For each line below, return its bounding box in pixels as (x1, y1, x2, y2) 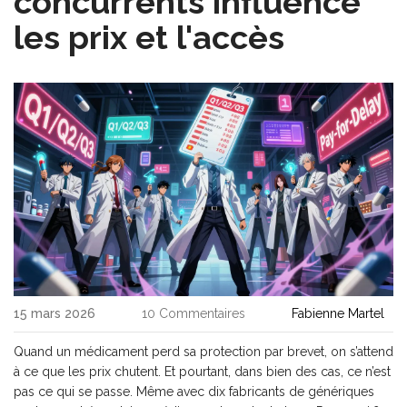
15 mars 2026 (14, 306, 95, 322)
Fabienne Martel (292, 306, 384, 322)
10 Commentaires (142, 306, 245, 322)
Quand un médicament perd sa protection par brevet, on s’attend (14, 344, 393, 360)
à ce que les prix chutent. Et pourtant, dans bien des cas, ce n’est (14, 364, 391, 380)
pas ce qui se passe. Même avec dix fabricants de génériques (14, 384, 374, 400)
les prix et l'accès (14, 18, 284, 56)
